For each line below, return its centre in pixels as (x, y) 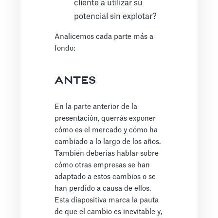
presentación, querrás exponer (105, 119)
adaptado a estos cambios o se (105, 177)
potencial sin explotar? (116, 17)
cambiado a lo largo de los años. (108, 142)
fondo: (65, 49)
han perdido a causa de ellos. (103, 189)
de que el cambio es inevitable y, (109, 212)
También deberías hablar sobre (107, 154)
